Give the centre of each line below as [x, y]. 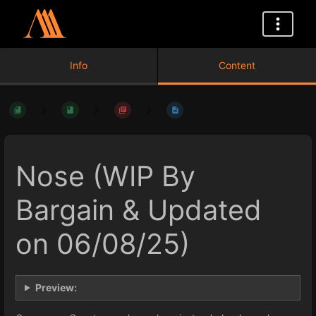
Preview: [56, 287]
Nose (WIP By [105, 177]
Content [237, 65]
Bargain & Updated [139, 211]
